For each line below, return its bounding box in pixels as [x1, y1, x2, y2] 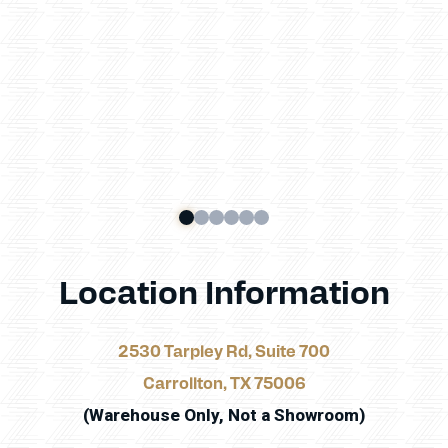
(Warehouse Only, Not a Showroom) [83, 405, 365, 426]
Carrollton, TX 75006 [142, 372, 306, 394]
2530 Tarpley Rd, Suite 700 [118, 340, 330, 362]
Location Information [58, 268, 390, 312]
